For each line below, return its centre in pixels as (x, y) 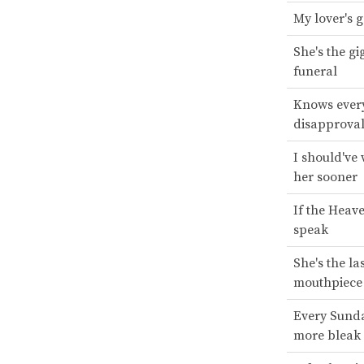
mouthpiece (327, 282)
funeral (315, 71)
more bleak (327, 335)
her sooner (325, 177)
